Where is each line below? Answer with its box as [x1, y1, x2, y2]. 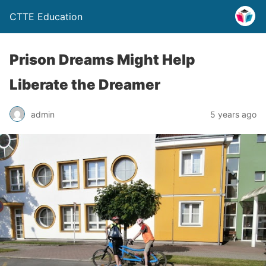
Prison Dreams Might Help [9, 51, 195, 68]
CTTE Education [9, 11, 83, 23]
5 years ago [210, 109, 256, 119]
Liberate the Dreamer [9, 76, 160, 93]
